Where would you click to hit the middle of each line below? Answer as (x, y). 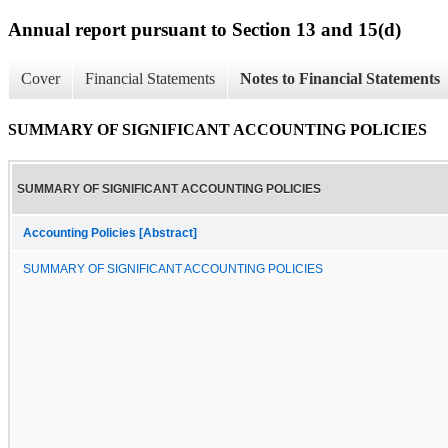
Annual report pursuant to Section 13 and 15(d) (204, 29)
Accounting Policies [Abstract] (110, 232)
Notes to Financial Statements (340, 79)
